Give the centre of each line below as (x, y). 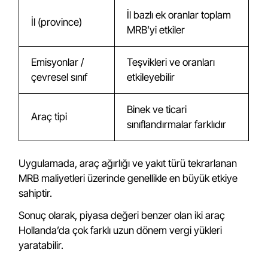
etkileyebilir (151, 77)
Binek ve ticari (157, 109)
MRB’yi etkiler (156, 30)
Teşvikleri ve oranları (171, 62)
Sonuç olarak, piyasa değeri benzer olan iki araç (122, 215)
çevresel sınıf (60, 77)
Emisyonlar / (58, 62)
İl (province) (57, 22)
